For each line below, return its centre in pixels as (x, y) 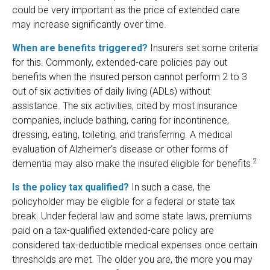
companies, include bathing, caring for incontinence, (121, 121)
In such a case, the (170, 187)
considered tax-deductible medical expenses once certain (135, 245)
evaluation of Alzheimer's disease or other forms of (120, 149)
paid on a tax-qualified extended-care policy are (113, 231)
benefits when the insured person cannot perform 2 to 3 (130, 77)
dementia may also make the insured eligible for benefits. (133, 164)
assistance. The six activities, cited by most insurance (125, 106)
